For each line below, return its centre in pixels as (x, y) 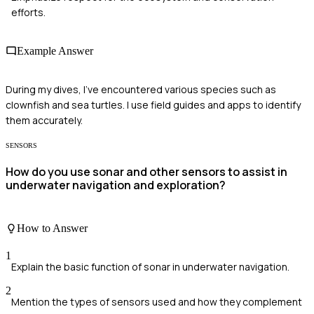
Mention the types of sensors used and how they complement (157, 302)
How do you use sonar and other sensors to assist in (146, 172)
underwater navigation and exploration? (116, 185)
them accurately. (44, 121)
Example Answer (55, 50)
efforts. (28, 12)
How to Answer (52, 228)
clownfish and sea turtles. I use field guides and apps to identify (153, 105)
